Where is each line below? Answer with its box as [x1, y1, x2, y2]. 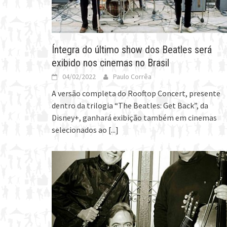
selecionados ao [52, 125, 108, 135]
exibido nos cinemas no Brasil [52, 57, 169, 69]
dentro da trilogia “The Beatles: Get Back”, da [52, 100, 208, 111]
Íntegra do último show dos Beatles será [52, 44, 212, 56]
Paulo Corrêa [113, 72, 152, 82]
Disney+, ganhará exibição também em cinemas [52, 112, 217, 123]
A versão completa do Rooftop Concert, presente [52, 88, 220, 99]
